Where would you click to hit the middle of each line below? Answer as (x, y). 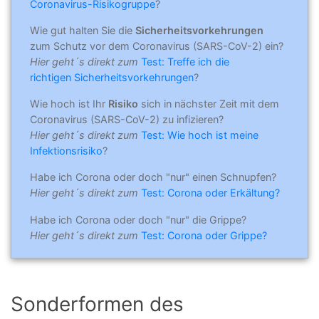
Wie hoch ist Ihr (69, 104)
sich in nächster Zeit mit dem (209, 104)
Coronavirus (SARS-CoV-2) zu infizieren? (127, 120)
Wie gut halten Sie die (83, 30)
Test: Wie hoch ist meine (200, 135)
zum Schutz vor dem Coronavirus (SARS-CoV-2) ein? (157, 46)
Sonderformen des (97, 304)
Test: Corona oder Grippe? (204, 235)
